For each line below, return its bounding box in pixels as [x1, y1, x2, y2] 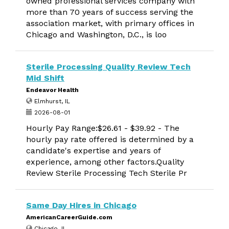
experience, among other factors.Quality [26, 157, 184, 167]
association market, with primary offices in [26, 18, 194, 28]
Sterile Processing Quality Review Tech [26, 62, 191, 72]
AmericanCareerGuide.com [26, 214, 112, 221]
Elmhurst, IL [32, 98, 70, 105]
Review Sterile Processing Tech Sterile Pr [26, 168, 187, 178]
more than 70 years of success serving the [26, 7, 193, 17]
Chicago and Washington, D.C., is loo [26, 30, 167, 39]
